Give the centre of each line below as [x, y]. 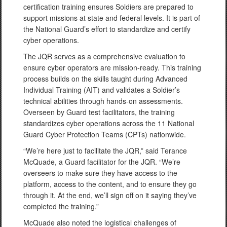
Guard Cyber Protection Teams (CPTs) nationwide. [105, 134]
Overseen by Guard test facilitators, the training [99, 112]
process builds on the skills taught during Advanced [105, 79]
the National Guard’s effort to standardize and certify [107, 29]
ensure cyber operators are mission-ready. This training [112, 67]
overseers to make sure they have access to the [100, 173]
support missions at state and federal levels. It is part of [112, 18]
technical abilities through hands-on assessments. [103, 101]
